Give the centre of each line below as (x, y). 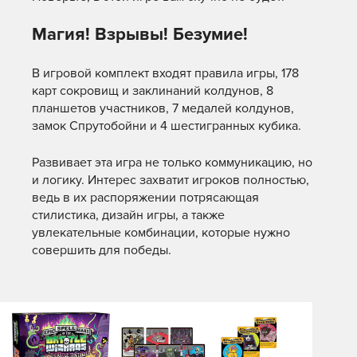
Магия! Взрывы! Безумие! (140, 35)
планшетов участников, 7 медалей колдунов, (163, 108)
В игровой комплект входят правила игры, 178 (165, 73)
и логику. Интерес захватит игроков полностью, (171, 180)
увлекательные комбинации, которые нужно (161, 233)
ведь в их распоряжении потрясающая (145, 198)
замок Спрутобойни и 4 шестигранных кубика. (167, 126)
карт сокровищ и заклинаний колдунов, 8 (153, 91)
